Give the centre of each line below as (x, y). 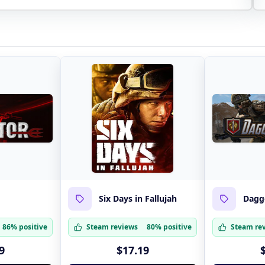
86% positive (25, 227)
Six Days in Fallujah (138, 199)
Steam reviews (112, 227)
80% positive (169, 227)
